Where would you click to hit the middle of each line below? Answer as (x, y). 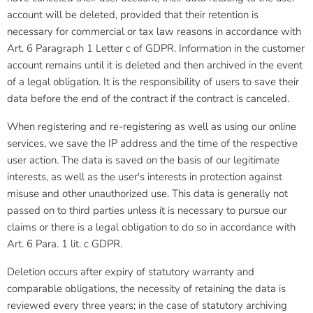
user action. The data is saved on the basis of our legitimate (143, 160)
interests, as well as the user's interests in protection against (145, 177)
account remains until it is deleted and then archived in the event (155, 65)
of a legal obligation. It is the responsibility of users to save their (153, 82)
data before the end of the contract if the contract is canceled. (148, 99)
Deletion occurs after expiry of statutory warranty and (131, 272)
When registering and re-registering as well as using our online (152, 126)
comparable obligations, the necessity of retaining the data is (146, 289)
